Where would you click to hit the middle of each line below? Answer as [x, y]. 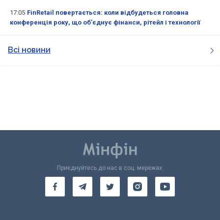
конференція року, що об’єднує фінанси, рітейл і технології [105, 23]
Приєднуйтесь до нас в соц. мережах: [110, 168]
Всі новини [29, 50]
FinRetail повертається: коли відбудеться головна [108, 13]
